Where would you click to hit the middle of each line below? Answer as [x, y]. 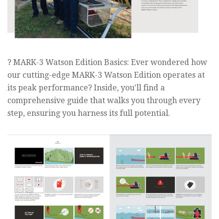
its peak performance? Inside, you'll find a [86, 88]
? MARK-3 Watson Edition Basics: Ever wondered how [107, 63]
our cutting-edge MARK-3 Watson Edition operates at [106, 75]
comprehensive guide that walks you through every [104, 101]
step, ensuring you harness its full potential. [89, 113]
